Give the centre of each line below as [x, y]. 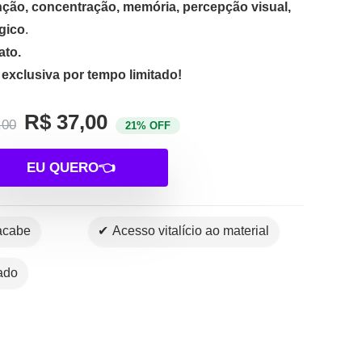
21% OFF [148, 126]
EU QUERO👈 [71, 168]
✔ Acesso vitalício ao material [189, 231]
